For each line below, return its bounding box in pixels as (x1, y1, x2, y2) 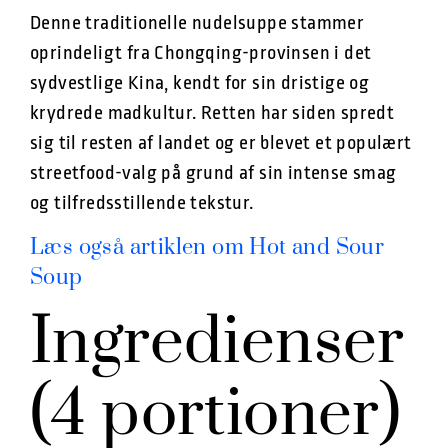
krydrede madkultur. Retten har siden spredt (30, 102, 395, 125)
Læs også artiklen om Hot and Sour (30, 233, 385, 261)
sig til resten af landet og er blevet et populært (30, 132, 412, 155)
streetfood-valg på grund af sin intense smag (30, 162, 397, 185)
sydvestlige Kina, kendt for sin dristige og (30, 72, 370, 95)
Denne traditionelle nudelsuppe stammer (30, 12, 365, 35)
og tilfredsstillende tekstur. (30, 192, 254, 215)
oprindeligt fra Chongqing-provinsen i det (30, 42, 372, 65)
